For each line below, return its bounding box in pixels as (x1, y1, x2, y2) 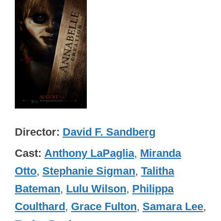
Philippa (132, 182, 174, 195)
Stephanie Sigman (42, 164, 135, 177)
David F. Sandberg (63, 126, 155, 139)
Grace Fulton (71, 200, 137, 213)
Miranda (140, 147, 181, 159)
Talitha (141, 164, 174, 177)
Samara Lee (143, 200, 203, 213)
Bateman (15, 182, 60, 195)
